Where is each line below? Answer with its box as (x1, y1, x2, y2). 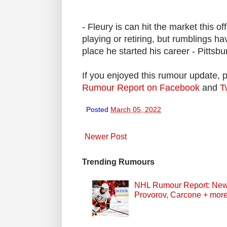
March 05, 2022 (110, 105, 161, 113)
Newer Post (85, 132, 127, 141)
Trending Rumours (82, 157, 155, 166)
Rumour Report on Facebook (82, 82, 200, 93)
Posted (86, 105, 110, 113)
